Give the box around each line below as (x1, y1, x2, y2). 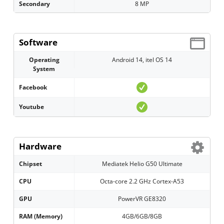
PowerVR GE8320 (118, 194, 166, 203)
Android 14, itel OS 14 (112, 55, 172, 64)
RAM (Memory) (19, 212, 63, 221)
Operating (28, 55, 59, 64)
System (33, 64, 55, 73)
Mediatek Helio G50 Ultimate (101, 159, 182, 168)
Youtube (19, 102, 44, 111)
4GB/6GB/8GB (122, 212, 162, 221)
